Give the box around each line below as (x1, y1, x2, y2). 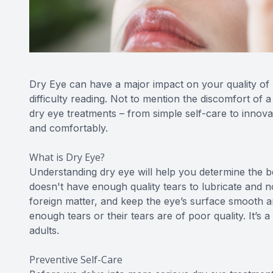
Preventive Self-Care (29, 253, 122, 266)
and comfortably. (29, 122, 108, 134)
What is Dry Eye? (29, 151, 105, 164)
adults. (29, 224, 59, 236)
